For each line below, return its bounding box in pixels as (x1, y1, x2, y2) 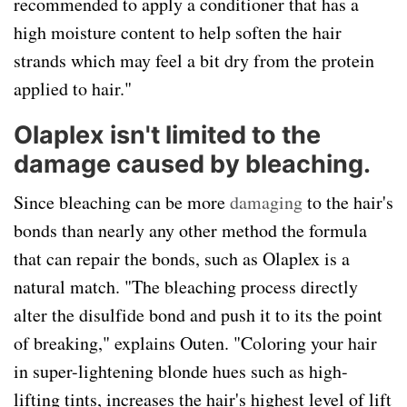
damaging (230, 190, 307, 214)
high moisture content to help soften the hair (14, 20, 342, 45)
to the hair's (307, 190, 393, 214)
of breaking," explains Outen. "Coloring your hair (14, 331, 377, 355)
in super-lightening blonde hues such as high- (14, 359, 348, 383)
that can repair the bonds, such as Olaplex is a (14, 246, 350, 271)
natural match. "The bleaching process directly (14, 274, 358, 299)
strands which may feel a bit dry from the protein (14, 48, 374, 73)
